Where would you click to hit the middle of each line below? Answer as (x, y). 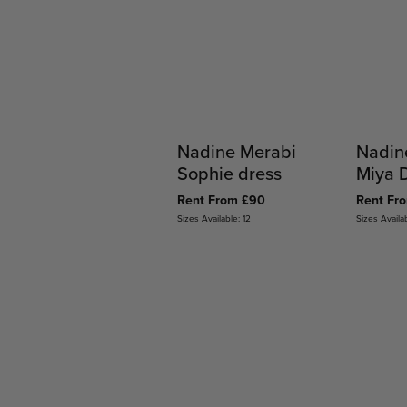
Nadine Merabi (237, 152)
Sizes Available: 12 (214, 218)
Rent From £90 (222, 201)
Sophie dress (230, 174)
